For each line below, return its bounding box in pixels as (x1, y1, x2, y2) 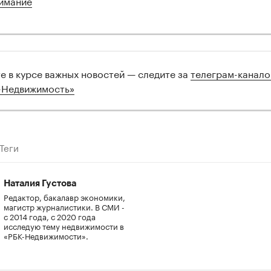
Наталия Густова (4, 178, 76, 188)
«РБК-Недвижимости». (4, 229, 88, 241)
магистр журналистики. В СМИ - (4, 200, 125, 212)
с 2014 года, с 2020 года (4, 209, 96, 222)
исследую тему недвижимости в (4, 219, 124, 232)
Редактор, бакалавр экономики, (4, 190, 125, 203)
